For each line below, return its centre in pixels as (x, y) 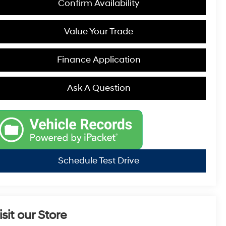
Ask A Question (99, 88)
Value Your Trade (99, 31)
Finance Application (99, 60)
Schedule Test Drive (99, 160)
